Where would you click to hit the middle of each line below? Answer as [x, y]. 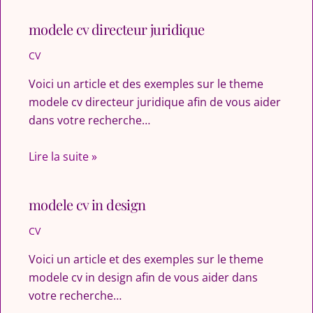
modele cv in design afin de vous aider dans [143, 277]
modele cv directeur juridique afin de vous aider [155, 102]
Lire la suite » [63, 156]
